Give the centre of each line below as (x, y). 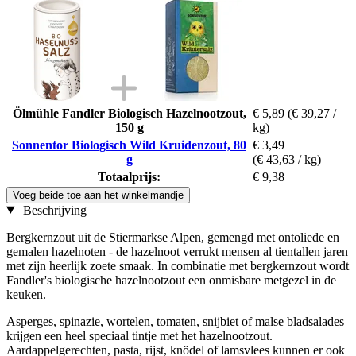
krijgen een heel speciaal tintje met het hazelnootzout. (139, 335)
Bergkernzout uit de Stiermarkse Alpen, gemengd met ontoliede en (173, 237)
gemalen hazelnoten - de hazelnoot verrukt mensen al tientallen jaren (177, 251)
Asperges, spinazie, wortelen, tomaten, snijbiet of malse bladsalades (175, 321)
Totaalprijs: (129, 176)
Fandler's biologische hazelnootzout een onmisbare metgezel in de (171, 280)
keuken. (26, 294)
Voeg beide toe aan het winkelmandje (98, 195)
